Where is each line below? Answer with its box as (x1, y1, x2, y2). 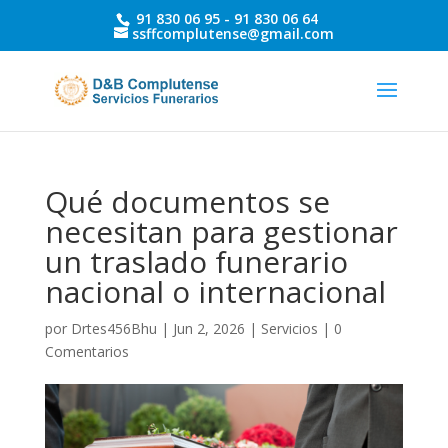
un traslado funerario (44, 241, 348, 282)
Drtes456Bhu (70, 319, 157, 338)
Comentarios (44, 342, 129, 361)
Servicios (260, 319, 318, 338)
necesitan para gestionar (44, 211, 398, 252)
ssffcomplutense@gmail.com (131, 23, 334, 43)
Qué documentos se (44, 181, 330, 222)
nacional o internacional (44, 271, 386, 312)
